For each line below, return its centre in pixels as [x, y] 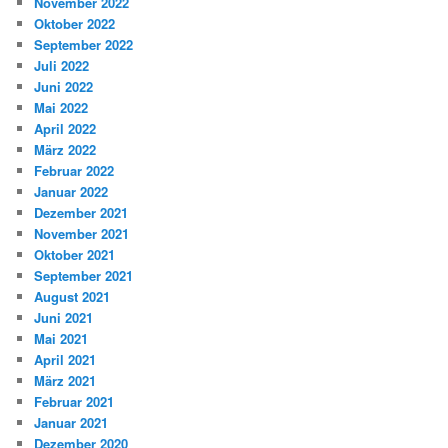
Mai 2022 [61, 107]
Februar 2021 [74, 401]
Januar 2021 [71, 422]
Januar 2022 [71, 191]
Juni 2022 [64, 86]
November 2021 [82, 233]
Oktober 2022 [75, 23]
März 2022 [65, 149]
